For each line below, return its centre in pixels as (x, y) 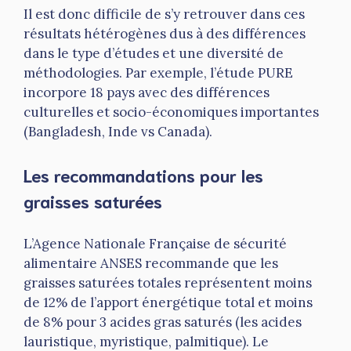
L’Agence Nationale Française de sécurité (155, 244)
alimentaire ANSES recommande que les (151, 264)
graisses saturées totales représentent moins (168, 283)
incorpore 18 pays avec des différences (147, 93)
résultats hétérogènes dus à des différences (165, 34)
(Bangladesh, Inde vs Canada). (118, 132)
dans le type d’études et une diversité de (154, 54)
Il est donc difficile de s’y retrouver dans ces (164, 14)
